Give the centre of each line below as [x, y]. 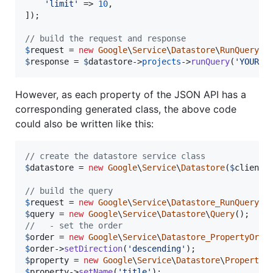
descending [157, 248]
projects [161, 61]
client [249, 167]
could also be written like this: [84, 123]
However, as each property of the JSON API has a [131, 94]
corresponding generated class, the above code [126, 109]
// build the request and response [105, 38]
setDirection [93, 248]
